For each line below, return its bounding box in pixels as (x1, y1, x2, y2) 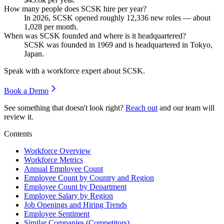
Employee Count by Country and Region (24, 173, 154, 182)
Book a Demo (4, 86, 48, 95)
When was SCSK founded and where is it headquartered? (4, 31, 186, 40)
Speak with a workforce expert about (4, 66, 122, 75)
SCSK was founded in (24, 40, 97, 49)
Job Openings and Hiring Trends (24, 200, 127, 209)
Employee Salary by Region (24, 191, 113, 200)
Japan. (24, 49, 44, 58)
